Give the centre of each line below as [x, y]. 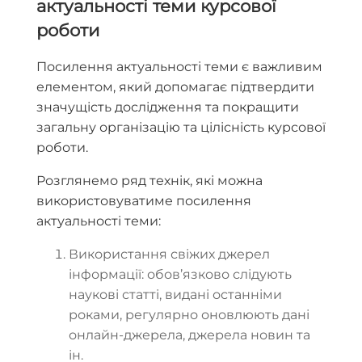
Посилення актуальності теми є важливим [179, 67]
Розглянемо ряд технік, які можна [149, 181]
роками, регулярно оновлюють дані [189, 315]
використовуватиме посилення [144, 201]
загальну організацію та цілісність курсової [181, 128]
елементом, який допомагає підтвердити [175, 87]
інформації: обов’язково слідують [180, 275]
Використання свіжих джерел [169, 255]
